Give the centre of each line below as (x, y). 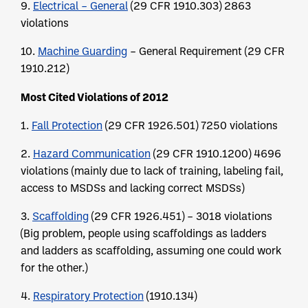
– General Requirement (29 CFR (206, 51)
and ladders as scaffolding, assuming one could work (151, 251)
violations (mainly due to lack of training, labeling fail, (152, 171)
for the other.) (54, 268)
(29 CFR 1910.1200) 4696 (216, 154)
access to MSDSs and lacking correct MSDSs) (132, 188)
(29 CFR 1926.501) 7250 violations (190, 125)
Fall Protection (67, 125)
